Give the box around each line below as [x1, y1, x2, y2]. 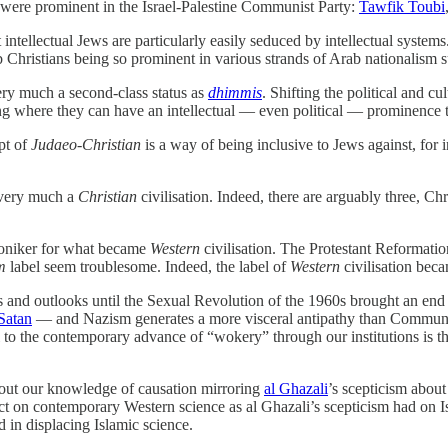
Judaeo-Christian [31, 135, 141, 153]
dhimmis [208, 83, 262, 101]
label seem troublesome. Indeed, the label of [6, 257, 290, 275]
